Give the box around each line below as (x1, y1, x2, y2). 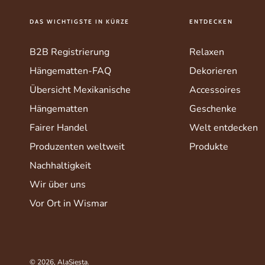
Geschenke (189, 102, 237, 115)
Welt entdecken (189, 121, 258, 134)
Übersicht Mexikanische (30, 83, 131, 96)
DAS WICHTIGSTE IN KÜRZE (30, 17, 130, 25)
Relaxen (189, 45, 224, 59)
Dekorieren (189, 64, 237, 77)
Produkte (189, 140, 228, 153)
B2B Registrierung (30, 45, 109, 59)
